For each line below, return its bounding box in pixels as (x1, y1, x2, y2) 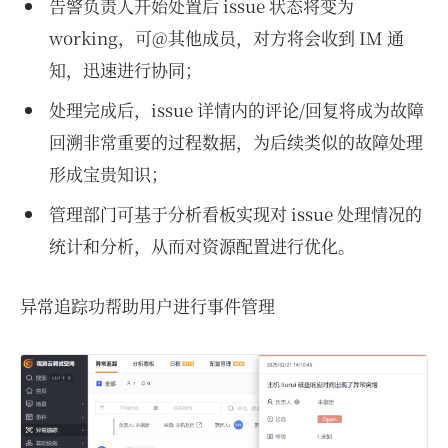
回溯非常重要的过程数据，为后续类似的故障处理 (48, 129, 423, 155)
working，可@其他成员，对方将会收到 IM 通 (48, 25, 404, 51)
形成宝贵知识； (48, 161, 168, 187)
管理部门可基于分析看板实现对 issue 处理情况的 (48, 201, 422, 227)
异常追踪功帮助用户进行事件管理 (20, 293, 275, 319)
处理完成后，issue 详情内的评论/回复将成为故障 (48, 97, 424, 123)
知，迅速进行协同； (48, 57, 202, 83)
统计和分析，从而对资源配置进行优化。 (48, 233, 355, 259)
